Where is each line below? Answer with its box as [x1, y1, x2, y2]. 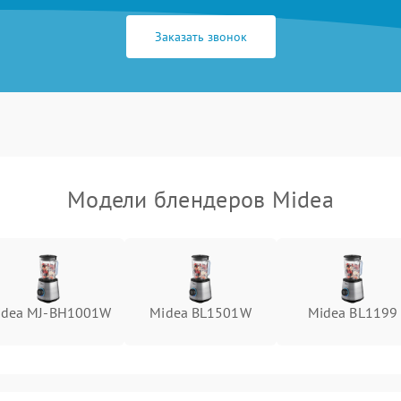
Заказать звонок [154, 29, 247, 45]
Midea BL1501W [149, 303, 252, 321]
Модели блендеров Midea [67, 184, 334, 214]
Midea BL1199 [307, 303, 398, 321]
